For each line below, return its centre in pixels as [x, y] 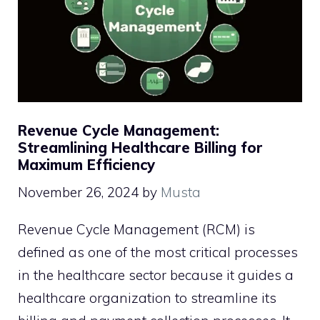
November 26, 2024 [78, 192]
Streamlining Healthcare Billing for [140, 147]
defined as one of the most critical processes [158, 252]
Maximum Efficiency [86, 164]
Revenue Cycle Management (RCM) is [136, 230]
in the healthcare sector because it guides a [156, 275]
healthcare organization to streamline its [147, 298]
